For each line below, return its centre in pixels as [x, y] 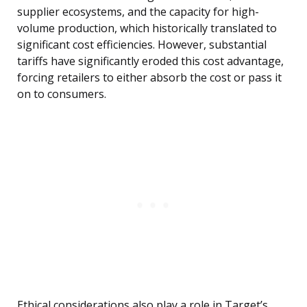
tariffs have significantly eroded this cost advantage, [150, 61]
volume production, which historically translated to [147, 28]
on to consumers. [62, 94]
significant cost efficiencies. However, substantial [142, 45]
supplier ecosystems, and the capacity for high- [138, 12]
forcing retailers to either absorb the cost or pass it [149, 78]
